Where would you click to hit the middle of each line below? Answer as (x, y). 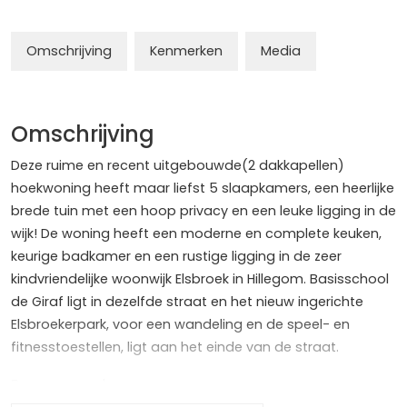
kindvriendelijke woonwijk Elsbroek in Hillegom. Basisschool (200, 279)
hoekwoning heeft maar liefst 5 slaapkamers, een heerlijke (203, 189)
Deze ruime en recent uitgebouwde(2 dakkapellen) (178, 166)
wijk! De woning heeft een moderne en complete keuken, (196, 234)
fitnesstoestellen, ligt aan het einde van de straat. (175, 347)
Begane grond (58, 385)
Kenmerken (186, 51)
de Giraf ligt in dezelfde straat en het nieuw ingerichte (187, 302)
